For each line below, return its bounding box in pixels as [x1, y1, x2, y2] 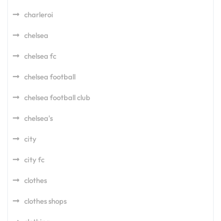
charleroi [24, 10, 53, 20]
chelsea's [24, 113, 53, 123]
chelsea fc [24, 51, 56, 61]
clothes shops [24, 196, 67, 206]
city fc [24, 155, 44, 165]
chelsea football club [24, 93, 90, 103]
